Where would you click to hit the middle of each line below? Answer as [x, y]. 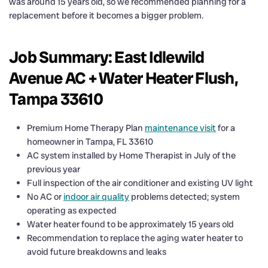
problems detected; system [185, 197]
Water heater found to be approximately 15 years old [130, 224]
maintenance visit [180, 128]
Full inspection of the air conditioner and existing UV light [140, 183]
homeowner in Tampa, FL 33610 [90, 141]
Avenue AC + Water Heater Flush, [124, 78]
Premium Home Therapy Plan [86, 128]
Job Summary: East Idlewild [107, 57]
